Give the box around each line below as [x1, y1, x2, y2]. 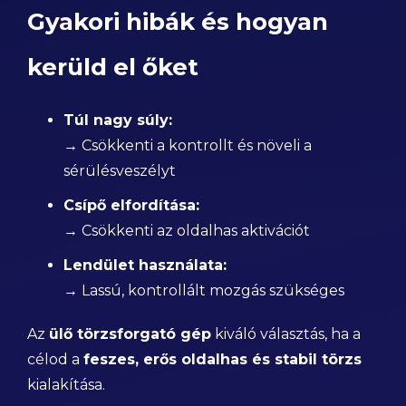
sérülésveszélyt [63, 162, 176, 179]
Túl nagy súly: [63, 111, 172, 129]
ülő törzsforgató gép [49, 325, 211, 343]
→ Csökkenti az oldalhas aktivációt [63, 222, 310, 239]
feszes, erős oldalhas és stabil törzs [83, 351, 362, 368]
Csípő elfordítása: [63, 197, 199, 214]
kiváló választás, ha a [211, 325, 361, 343]
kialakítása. [27, 376, 105, 393]
